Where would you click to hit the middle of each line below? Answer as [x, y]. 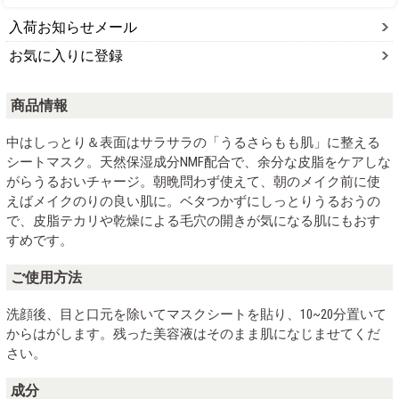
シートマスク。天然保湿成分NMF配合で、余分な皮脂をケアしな [199, 162]
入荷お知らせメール [73, 27]
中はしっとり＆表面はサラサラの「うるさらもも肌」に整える [193, 142]
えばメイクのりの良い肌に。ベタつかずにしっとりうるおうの [193, 201]
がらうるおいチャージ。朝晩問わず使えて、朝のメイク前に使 [193, 181]
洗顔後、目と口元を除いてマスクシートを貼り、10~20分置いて [196, 314]
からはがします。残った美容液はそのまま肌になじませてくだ [193, 334]
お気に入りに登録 [66, 55]
